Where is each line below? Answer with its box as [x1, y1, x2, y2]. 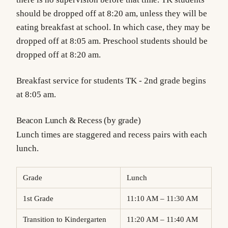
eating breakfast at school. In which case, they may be [16, 22, 210, 33]
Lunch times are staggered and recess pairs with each [16, 129, 207, 139]
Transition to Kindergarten [27, 215, 106, 224]
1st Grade [27, 194, 53, 203]
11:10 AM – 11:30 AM [130, 194, 198, 203]
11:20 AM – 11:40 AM [130, 215, 198, 224]
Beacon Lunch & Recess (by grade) [16, 115, 141, 125]
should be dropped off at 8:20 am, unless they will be [16, 9, 207, 19]
